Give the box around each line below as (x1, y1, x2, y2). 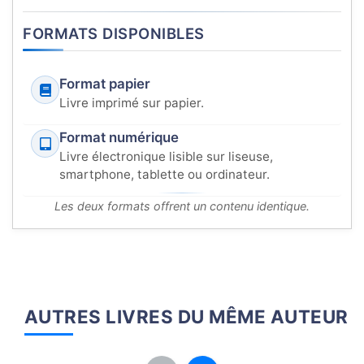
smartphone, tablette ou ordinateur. (59, 167, 270, 183)
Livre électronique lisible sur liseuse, (59, 149, 273, 165)
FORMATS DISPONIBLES (23, 24, 205, 43)
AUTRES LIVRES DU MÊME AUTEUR (24, 305, 349, 328)
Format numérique (59, 129, 179, 146)
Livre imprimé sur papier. (59, 95, 204, 111)
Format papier (59, 76, 150, 93)
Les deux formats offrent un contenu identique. (54, 199, 310, 214)
